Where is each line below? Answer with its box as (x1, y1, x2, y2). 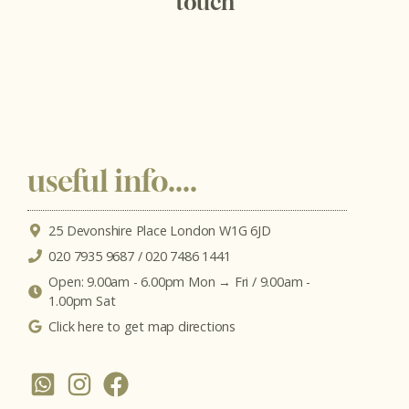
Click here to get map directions (48, 318, 236, 336)
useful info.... (26, 163, 197, 198)
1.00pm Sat (48, 292, 116, 310)
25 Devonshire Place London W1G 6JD (48, 222, 271, 240)
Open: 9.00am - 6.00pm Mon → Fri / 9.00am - (48, 273, 310, 291)
